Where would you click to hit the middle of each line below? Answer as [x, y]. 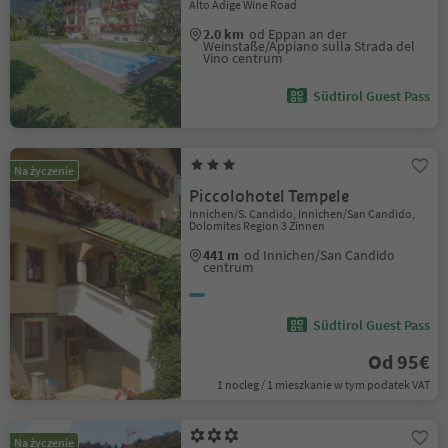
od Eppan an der [298, 34]
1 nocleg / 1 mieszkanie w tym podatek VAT [323, 384]
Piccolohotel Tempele [269, 196]
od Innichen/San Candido [320, 255]
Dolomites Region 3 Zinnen [257, 225]
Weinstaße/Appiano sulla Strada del [309, 46]
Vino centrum [243, 58]
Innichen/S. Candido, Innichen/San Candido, [302, 213]
